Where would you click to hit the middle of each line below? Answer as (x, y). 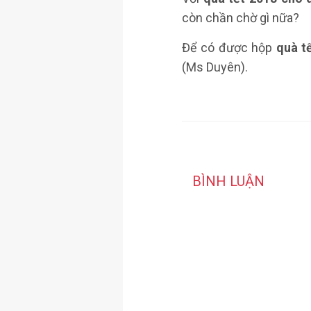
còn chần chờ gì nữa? (241, 18)
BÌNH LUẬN (228, 181)
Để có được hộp (229, 48)
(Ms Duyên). (215, 67)
